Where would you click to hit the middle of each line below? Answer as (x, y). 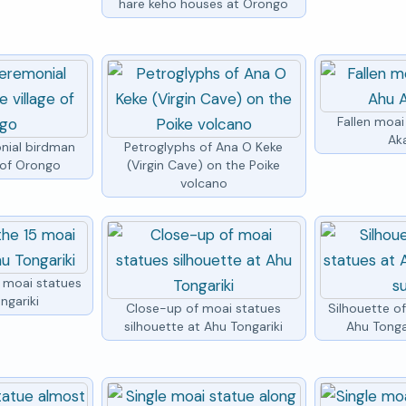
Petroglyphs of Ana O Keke (204, 146)
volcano (203, 183)
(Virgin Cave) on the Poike (204, 164)
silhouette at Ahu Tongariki (204, 326)
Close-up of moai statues (204, 308)
